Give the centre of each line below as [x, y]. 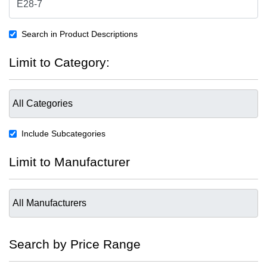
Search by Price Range [75, 244]
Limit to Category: [59, 62]
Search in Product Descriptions [80, 34]
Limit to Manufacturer [69, 162]
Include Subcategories [63, 133]
